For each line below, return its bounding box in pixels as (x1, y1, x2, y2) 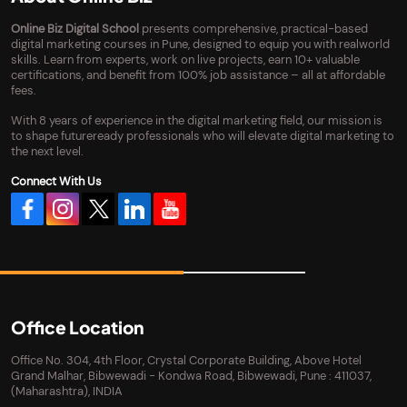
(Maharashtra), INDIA (11, 383, 123, 399)
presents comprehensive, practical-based (139, 20, 368, 36)
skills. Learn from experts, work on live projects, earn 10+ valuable (11, 51, 360, 67)
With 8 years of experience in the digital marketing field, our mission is (11, 112, 382, 128)
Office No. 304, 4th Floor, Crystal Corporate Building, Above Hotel (11, 352, 362, 368)
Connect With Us (11, 173, 102, 189)
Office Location (11, 316, 144, 338)
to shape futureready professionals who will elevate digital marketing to (11, 127, 394, 144)
